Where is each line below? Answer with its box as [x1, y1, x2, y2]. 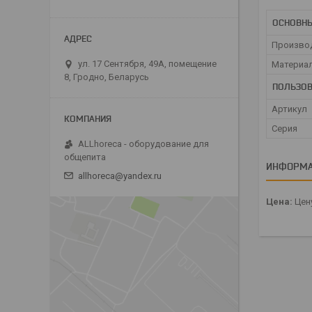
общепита [64, 152, 106, 163]
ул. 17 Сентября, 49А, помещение [78, 58, 217, 70]
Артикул [272, 104, 307, 115]
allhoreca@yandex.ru [78, 171, 162, 182]
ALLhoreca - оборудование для [78, 139, 209, 150]
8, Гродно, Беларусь [64, 72, 149, 83]
